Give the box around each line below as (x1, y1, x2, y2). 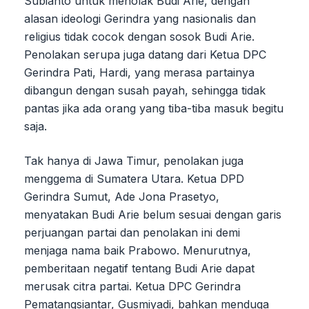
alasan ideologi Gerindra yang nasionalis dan (24, 11, 256, 26)
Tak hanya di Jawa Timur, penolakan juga (24, 153, 243, 168)
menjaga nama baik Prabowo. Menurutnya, (24, 243, 251, 257)
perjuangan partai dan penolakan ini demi (24, 225, 240, 239)
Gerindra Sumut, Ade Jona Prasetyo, (24, 189, 219, 203)
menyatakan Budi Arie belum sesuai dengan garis (24, 207, 281, 221)
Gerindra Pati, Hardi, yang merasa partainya (24, 65, 255, 79)
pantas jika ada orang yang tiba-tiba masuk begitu (24, 101, 283, 115)
